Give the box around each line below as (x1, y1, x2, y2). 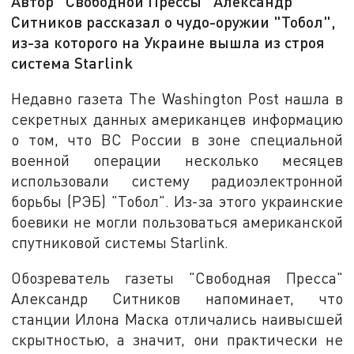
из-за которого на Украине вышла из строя (11, 32, 326, 52)
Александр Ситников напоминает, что (11, 289, 343, 308)
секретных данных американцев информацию (11, 109, 343, 128)
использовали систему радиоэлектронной (11, 171, 343, 190)
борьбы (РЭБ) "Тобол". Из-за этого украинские (11, 191, 343, 210)
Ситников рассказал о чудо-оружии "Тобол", (11, 12, 337, 32)
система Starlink (11, 53, 134, 73)
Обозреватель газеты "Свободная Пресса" (11, 269, 343, 288)
